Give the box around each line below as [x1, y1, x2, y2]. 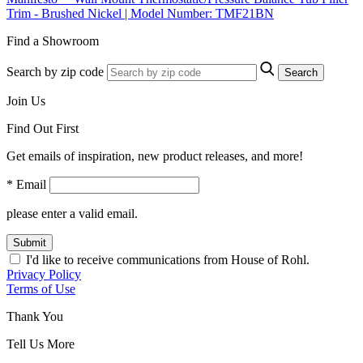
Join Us [6, 93, 45, 108]
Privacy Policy [6, 267, 81, 281]
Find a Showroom [6, 33, 99, 48]
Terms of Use [6, 281, 75, 296]
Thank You [6, 309, 63, 323]
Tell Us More [6, 336, 75, 351]
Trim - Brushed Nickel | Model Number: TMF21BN [6, 6, 274, 20]
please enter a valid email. [6, 206, 138, 220]
